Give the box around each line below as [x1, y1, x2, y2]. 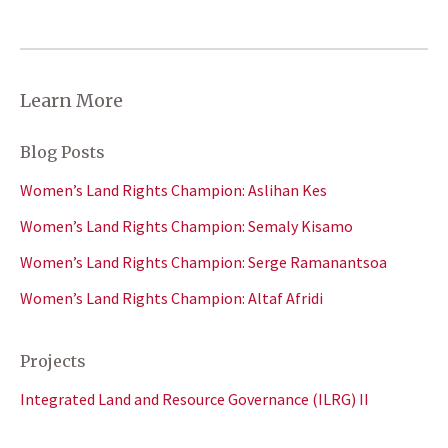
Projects [20, 350, 86, 371]
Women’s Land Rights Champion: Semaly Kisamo [20, 215, 353, 236]
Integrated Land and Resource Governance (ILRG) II [20, 388, 369, 409]
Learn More [20, 88, 123, 112]
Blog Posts [20, 141, 105, 162]
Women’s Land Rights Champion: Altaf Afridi [20, 287, 323, 308]
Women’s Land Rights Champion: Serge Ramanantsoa [20, 251, 387, 272]
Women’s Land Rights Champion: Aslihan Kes [20, 179, 327, 200]
